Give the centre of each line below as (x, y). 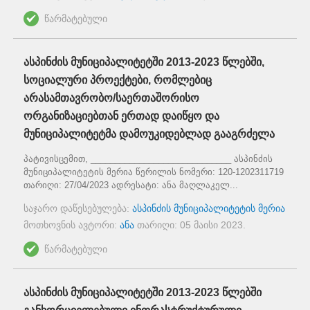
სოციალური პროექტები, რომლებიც (118, 80)
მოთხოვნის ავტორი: (72, 225)
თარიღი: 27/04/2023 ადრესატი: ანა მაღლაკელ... (131, 185)
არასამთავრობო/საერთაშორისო (111, 98)
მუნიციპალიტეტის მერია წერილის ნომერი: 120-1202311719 (154, 172)
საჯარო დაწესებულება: (78, 208)
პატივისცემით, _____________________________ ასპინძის (148, 158)
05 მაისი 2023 (211, 225)
